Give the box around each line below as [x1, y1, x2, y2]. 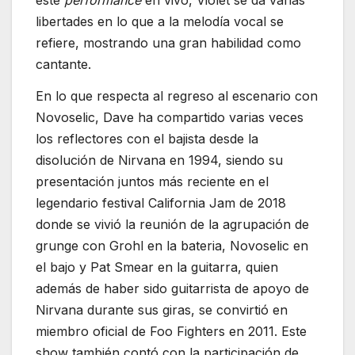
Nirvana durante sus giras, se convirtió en [36, 301, 288, 318]
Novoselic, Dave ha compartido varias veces [36, 109, 303, 125]
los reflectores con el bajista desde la [36, 130, 258, 147]
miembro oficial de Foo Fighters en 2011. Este [36, 323, 307, 339]
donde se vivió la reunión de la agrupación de [36, 216, 309, 232]
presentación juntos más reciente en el [36, 173, 269, 189]
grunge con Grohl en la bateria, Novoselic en [36, 237, 308, 254]
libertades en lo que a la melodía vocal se [36, 13, 284, 29]
